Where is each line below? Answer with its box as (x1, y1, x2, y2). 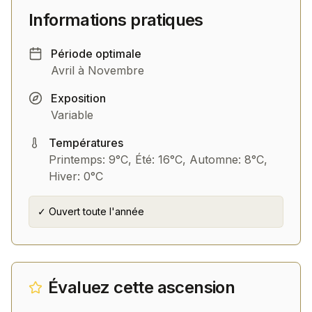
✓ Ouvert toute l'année (38, 205, 144, 217)
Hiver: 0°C (48, 169, 103, 183)
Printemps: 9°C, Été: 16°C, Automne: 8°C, (48, 153, 267, 166)
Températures (48, 136, 123, 150)
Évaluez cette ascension (48, 277, 235, 297)
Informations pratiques (29, 10, 203, 30)
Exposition (51, 91, 106, 105)
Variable (51, 108, 93, 122)
